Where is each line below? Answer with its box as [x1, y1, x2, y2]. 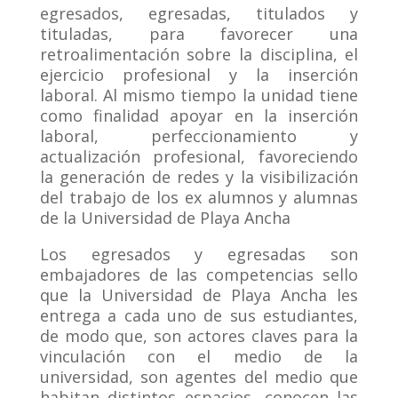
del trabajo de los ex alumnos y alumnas [39, 187, 359, 209]
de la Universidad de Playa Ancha [39, 207, 291, 229]
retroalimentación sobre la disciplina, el [39, 44, 359, 66]
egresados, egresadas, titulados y [39, 3, 359, 25]
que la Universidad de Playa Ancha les [39, 284, 359, 306]
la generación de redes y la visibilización [39, 166, 359, 188]
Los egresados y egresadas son [39, 243, 359, 266]
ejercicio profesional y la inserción [39, 64, 359, 86]
